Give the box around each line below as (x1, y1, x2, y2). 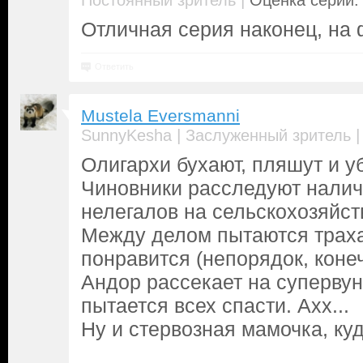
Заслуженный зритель (186, 126, 351, 144)
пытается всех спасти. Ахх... (81, 294, 349, 317)
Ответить (95, 62, 134, 71)
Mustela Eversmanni (81, 106, 240, 126)
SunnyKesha (81, 126, 172, 144)
